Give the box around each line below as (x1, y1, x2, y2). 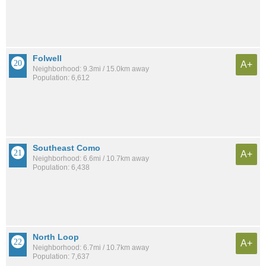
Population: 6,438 (33, 163, 90, 172)
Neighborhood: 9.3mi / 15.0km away (33, 64, 149, 73)
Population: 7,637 (33, 252, 90, 261)
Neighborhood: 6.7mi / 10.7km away (33, 243, 149, 252)
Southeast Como (33, 142, 100, 153)
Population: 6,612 (33, 73, 90, 82)
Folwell (33, 53, 62, 63)
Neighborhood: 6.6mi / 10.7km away (33, 154, 149, 163)
